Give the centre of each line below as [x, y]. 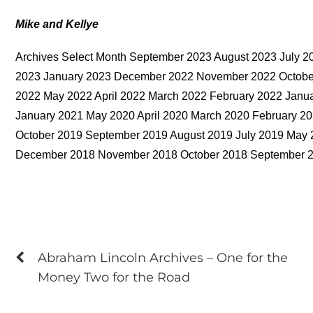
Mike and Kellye [57, 24]
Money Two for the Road [114, 277]
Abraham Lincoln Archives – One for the [163, 258]
